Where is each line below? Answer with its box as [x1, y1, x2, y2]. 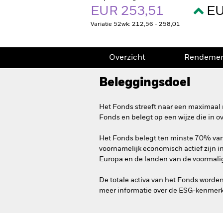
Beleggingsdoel [99, 77, 190, 89]
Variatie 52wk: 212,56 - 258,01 [91, 21, 180, 27]
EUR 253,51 [91, 5, 167, 18]
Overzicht [109, 54, 145, 62]
